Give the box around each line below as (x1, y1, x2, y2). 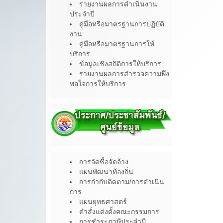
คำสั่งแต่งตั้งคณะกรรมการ (79, 207, 159, 216)
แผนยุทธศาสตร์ (79, 197, 127, 206)
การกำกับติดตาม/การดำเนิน (79, 177, 164, 186)
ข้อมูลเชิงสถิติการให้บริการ (79, 60, 161, 68)
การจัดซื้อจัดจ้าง (79, 157, 128, 166)
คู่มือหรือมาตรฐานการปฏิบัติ (79, 20, 164, 28)
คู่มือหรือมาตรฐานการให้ (79, 40, 154, 48)
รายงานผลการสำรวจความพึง (79, 70, 169, 78)
